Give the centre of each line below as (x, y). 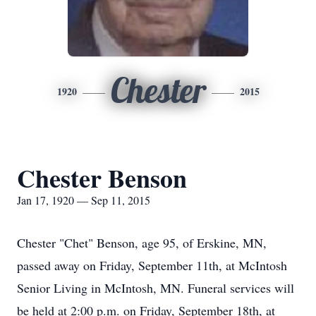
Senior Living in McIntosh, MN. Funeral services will (156, 288)
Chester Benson (102, 178)
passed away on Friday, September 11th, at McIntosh (152, 265)
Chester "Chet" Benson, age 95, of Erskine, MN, (142, 243)
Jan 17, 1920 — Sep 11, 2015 (84, 200)
